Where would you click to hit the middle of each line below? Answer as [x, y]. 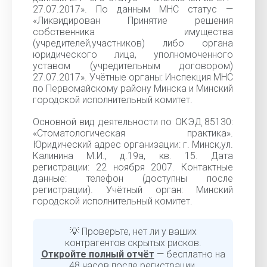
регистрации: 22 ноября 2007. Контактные [133, 167]
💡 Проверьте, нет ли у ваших [133, 232]
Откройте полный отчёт [97, 254]
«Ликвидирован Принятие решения [133, 21]
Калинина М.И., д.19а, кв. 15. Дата [133, 156]
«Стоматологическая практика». [133, 133]
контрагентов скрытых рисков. [133, 243]
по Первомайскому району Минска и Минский [133, 89]
